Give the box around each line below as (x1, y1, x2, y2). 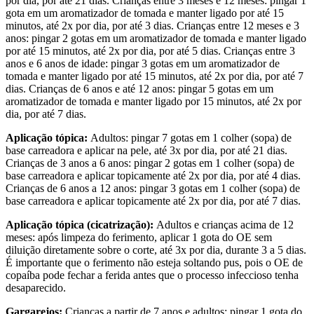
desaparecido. (6, 281, 66, 294)
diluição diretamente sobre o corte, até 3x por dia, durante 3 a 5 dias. (6, 243, 306, 256)
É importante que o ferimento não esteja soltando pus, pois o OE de (6, 256, 303, 268)
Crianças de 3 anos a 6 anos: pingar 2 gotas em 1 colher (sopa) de (6, 156, 294, 169)
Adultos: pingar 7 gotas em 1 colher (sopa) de (90, 131, 292, 144)
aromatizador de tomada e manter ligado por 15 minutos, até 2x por (6, 95, 301, 107)
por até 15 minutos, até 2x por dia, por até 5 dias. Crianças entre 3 (6, 44, 295, 57)
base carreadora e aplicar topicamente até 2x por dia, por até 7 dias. (6, 194, 301, 207)
